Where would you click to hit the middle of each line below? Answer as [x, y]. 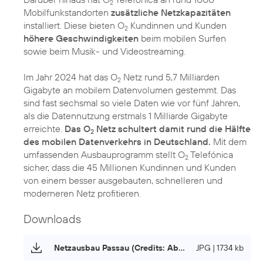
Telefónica [211, 155]
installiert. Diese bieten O [74, 26]
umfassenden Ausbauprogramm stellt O [104, 155]
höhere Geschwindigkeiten [81, 38]
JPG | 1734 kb [220, 248]
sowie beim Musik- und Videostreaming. [104, 51]
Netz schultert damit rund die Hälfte [172, 129]
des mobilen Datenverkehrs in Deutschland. [117, 142]
